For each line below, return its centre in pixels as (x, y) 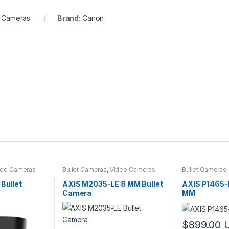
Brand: (70, 18)
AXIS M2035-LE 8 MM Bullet (112, 184)
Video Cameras (132, 170)
